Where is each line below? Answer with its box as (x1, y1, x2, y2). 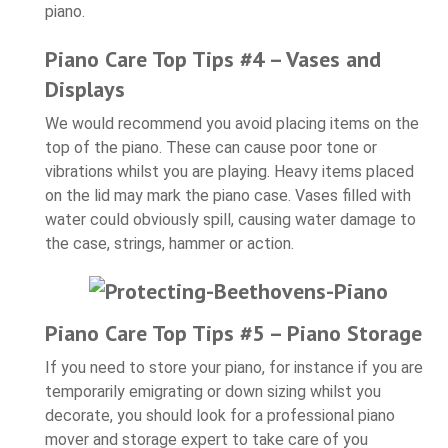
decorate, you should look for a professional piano (45, 405, 395, 425)
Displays (45, 74, 125, 103)
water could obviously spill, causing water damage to (45, 209, 416, 229)
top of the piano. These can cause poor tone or (45, 137, 377, 157)
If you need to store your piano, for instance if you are (45, 357, 423, 377)
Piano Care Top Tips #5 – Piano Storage (45, 318, 422, 347)
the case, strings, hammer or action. (45, 233, 294, 253)
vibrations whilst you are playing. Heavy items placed (45, 161, 414, 181)
